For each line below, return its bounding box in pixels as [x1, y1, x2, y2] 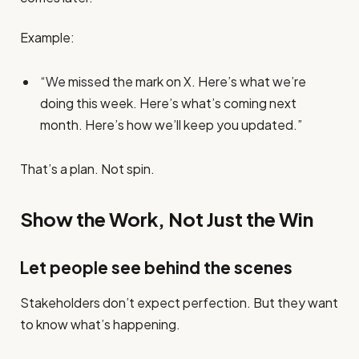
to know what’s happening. [20, 316, 180, 333]
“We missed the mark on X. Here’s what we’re [40, 72, 306, 90]
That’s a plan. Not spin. [20, 159, 155, 177]
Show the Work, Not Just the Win [20, 207, 313, 232]
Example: [20, 28, 75, 46]
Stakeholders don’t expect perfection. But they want [20, 294, 338, 312]
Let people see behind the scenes [20, 256, 292, 278]
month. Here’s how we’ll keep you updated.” [40, 115, 302, 133]
